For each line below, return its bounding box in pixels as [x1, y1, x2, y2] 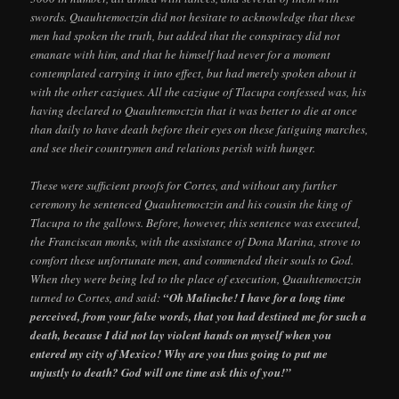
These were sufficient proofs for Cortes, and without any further [30, 176, 338, 193]
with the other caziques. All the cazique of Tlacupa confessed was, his [30, 83, 367, 100]
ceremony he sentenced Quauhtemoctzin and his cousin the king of [30, 195, 352, 212]
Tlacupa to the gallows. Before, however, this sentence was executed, [30, 214, 362, 231]
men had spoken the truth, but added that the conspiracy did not [30, 27, 341, 44]
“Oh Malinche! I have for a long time [163, 289, 346, 305]
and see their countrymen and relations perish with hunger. [30, 139, 316, 156]
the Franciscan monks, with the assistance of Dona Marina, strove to [30, 232, 362, 249]
